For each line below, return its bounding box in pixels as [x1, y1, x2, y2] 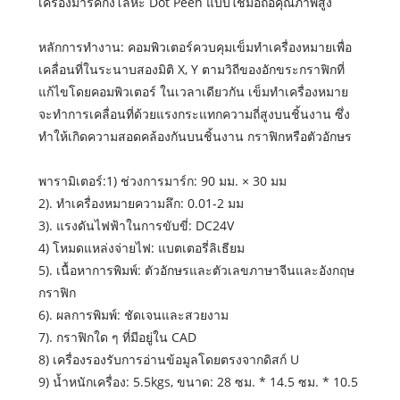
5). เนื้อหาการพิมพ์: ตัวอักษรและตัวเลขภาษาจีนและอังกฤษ [37, 261, 354, 279]
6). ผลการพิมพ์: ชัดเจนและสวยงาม [37, 305, 229, 323]
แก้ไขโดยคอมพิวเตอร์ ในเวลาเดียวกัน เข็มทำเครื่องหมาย [37, 82, 348, 100]
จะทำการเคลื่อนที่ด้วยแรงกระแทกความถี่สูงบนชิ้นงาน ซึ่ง [37, 104, 350, 122]
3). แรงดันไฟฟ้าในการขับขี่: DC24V [37, 216, 234, 234]
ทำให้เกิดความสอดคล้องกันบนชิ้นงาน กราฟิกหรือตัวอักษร [37, 127, 352, 145]
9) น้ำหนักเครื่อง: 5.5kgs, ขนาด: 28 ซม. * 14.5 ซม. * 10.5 [37, 372, 358, 390]
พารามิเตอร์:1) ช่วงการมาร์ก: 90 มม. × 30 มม [37, 171, 287, 189]
